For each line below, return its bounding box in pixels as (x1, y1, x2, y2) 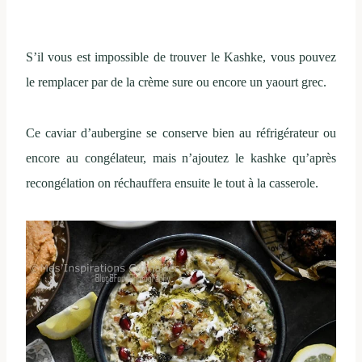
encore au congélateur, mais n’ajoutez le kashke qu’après (26, 151, 336, 166)
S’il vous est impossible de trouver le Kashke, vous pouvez (26, 50, 336, 65)
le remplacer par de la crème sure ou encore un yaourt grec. (26, 75, 326, 90)
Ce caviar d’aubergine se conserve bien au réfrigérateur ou (26, 126, 336, 141)
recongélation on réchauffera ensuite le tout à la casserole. (26, 176, 318, 191)
